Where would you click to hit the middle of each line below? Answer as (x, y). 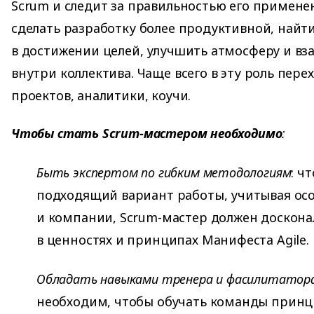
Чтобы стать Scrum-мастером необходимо (147, 133)
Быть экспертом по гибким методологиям (164, 172)
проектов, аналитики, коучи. (101, 96)
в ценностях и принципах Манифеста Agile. (173, 239)
